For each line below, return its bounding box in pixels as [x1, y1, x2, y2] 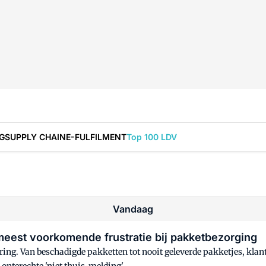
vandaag [119, 203, 153, 215]
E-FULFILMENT [66, 131, 126, 142]
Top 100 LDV [126, 131, 177, 142]
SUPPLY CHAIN [5, 131, 66, 142]
